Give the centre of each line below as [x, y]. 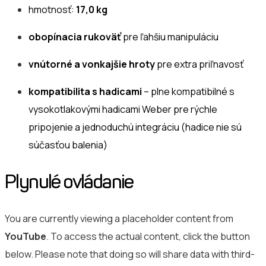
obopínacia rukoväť [75, 37]
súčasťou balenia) [68, 145]
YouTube [26, 237]
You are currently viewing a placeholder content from [119, 219]
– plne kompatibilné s [188, 92]
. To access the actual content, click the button [148, 237]
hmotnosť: [52, 10]
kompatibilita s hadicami [85, 92]
